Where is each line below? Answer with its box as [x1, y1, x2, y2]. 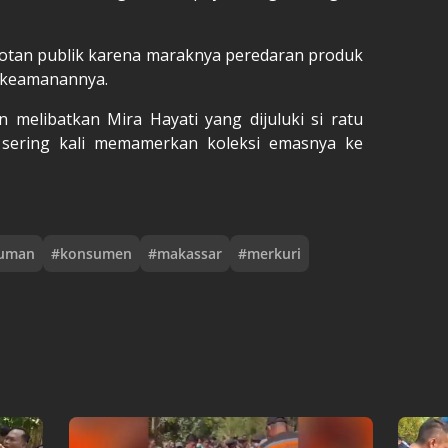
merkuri [247, 243, 301, 263]
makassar [157, 243, 222, 263]
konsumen [60, 243, 132, 263]
